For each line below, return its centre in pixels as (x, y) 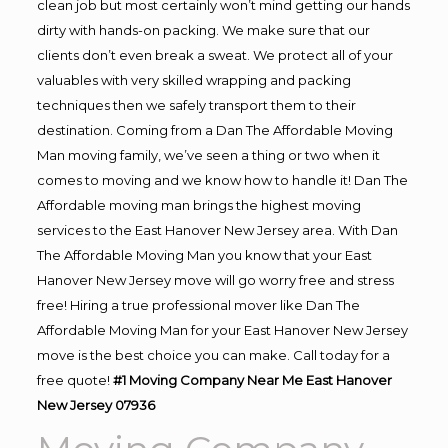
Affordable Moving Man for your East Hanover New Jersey (222, 330)
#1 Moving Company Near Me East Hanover (252, 380)
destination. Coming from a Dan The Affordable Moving (214, 130)
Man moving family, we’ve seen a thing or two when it (208, 155)
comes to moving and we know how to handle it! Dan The (222, 180)
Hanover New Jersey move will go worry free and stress (215, 280)
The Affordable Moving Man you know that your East (204, 255)
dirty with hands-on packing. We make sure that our (203, 30)
